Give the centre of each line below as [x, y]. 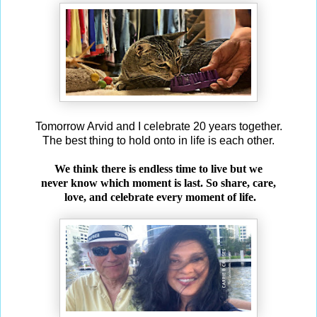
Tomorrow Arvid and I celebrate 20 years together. [158, 126]
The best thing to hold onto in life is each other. [158, 140]
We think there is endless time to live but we [158, 168]
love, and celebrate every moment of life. [158, 197]
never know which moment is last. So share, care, [158, 183]
